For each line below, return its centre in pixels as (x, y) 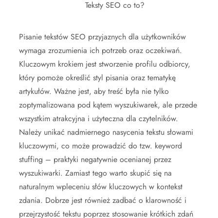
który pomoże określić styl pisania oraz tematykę (97, 77)
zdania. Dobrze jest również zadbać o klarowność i (103, 200)
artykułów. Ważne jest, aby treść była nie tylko (94, 91)
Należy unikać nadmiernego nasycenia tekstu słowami (106, 132)
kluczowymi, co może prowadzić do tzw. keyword (100, 145)
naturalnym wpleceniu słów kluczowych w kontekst (101, 186)
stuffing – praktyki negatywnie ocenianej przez (95, 159)
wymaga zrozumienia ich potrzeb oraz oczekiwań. (100, 50)
